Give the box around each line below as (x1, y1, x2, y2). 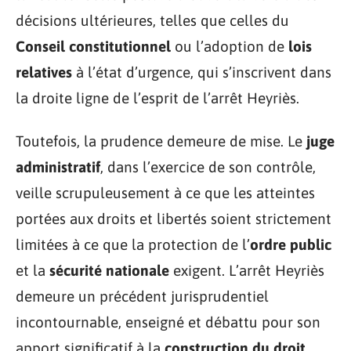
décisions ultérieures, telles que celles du (16, 11, 289, 29)
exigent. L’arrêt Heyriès (169, 262, 324, 279)
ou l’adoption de (171, 37, 288, 55)
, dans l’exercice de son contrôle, (100, 158, 316, 175)
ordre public (250, 236, 331, 253)
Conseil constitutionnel (16, 37, 171, 55)
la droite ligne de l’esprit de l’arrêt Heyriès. (16, 89, 299, 107)
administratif (16, 158, 100, 175)
